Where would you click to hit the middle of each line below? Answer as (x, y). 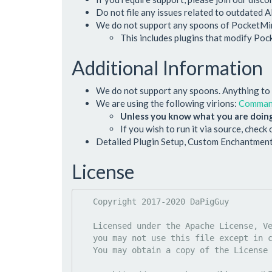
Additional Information (167, 67)
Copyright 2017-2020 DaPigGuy (86, 201)
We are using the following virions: (167, 104)
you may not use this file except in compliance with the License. (86, 238)
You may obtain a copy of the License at (86, 250)
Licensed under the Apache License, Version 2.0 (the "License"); (86, 226)
